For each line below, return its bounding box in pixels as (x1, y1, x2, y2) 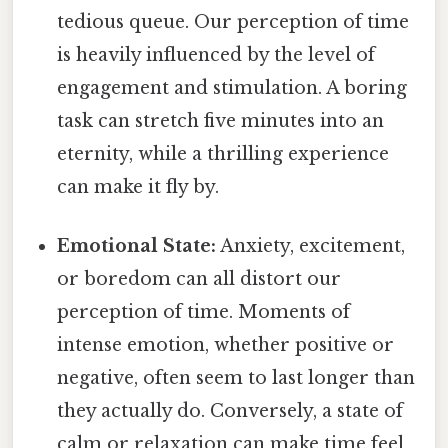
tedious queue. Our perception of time (57, 11, 410, 34)
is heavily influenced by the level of (57, 44, 376, 67)
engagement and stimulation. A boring (57, 77, 408, 100)
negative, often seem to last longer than (57, 367, 416, 390)
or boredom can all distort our (57, 268, 342, 291)
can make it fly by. (57, 176, 220, 199)
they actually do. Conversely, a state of (57, 400, 404, 423)
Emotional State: (57, 235, 217, 258)
